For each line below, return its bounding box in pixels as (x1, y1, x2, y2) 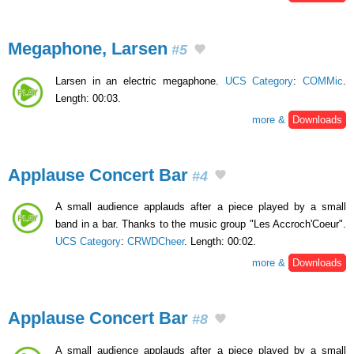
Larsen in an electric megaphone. (55, 74, 225, 87)
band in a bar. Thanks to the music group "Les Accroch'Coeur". (55, 218, 346, 231)
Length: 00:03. (55, 92, 121, 104)
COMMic (303, 74, 344, 87)
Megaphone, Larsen (8, 38, 168, 58)
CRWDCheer (127, 235, 184, 248)
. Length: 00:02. (184, 235, 256, 248)
